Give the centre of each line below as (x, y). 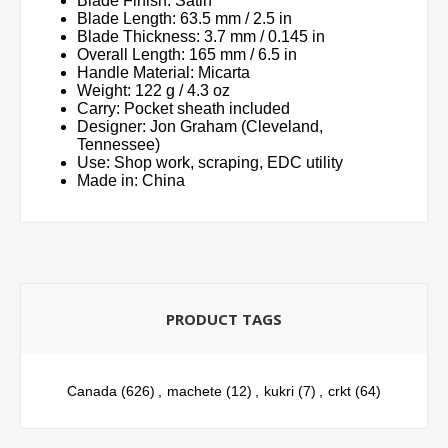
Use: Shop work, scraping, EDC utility (210, 163)
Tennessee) (118, 145)
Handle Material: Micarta (163, 73)
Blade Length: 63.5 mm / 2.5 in (184, 19)
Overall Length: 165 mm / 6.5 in (187, 55)
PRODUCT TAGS (224, 319)
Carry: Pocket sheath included (183, 109)
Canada (92, 391)
